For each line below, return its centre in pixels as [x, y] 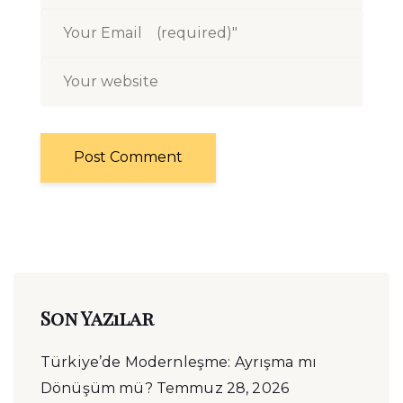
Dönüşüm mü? [97, 389]
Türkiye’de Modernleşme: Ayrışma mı [179, 363]
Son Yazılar [97, 318]
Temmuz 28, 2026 [223, 389]
